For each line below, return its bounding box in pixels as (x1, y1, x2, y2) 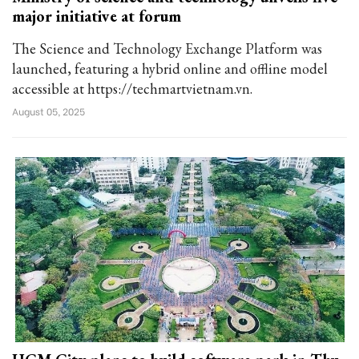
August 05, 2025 (12, 104, 85, 118)
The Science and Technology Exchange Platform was (12, 39, 322, 58)
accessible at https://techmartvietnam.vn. (12, 79, 252, 98)
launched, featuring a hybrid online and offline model (12, 59, 328, 78)
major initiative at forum (12, 6, 181, 26)
